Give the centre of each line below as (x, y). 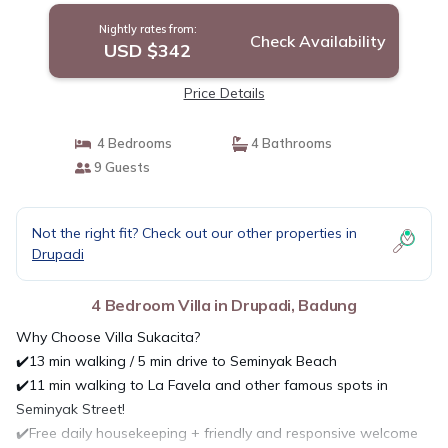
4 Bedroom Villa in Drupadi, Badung (224, 305)
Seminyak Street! (70, 409)
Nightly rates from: (147, 29)
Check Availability (317, 41)
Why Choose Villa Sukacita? (108, 337)
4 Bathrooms (290, 143)
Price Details (224, 93)
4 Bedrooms (131, 143)
